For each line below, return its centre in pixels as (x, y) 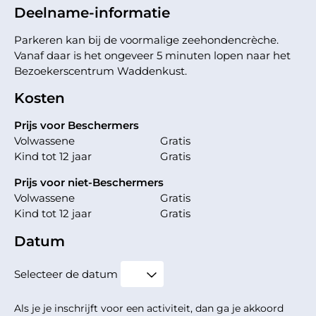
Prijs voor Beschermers (77, 126)
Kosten (39, 98)
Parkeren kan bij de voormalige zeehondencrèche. (146, 40)
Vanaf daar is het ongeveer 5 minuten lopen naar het (152, 56)
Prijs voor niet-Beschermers (89, 183)
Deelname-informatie (92, 13)
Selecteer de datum (66, 274)
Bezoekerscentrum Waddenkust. (101, 71)
